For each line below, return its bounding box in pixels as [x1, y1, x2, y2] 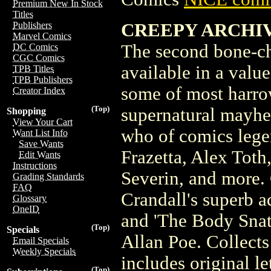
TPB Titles [13, 64, 54, 74]
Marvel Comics [13, 31, 71, 41]
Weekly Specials [13, 246, 76, 256]
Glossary [13, 193, 47, 203]
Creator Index [13, 85, 65, 96]
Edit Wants [19, 149, 60, 160]
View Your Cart [13, 117, 73, 127]
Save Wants [19, 139, 64, 149]
